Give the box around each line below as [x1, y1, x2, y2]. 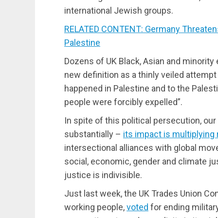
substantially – [64, 128, 123, 139]
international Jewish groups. [64, 5, 173, 16]
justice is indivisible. [64, 169, 142, 180]
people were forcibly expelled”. [64, 96, 182, 107]
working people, [64, 201, 127, 212]
